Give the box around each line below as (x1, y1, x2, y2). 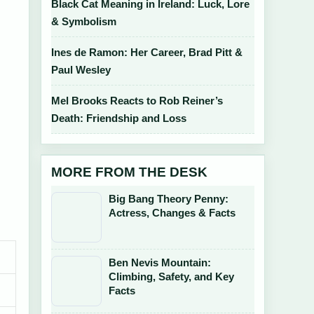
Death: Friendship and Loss (51, 112, 186, 124)
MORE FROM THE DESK (51, 165, 207, 179)
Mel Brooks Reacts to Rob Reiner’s (51, 95, 223, 107)
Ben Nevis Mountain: (109, 257, 211, 268)
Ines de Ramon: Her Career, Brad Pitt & (51, 46, 243, 58)
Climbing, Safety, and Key (109, 271, 234, 282)
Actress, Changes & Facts (109, 207, 235, 219)
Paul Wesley (51, 64, 111, 76)
